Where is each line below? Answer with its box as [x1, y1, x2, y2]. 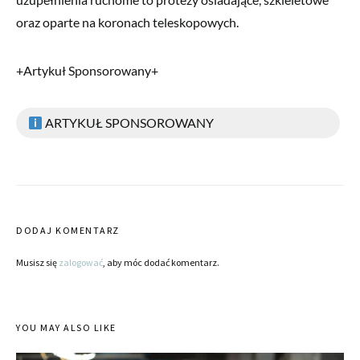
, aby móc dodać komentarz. [103, 256, 219, 268]
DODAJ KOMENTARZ [16, 223, 120, 236]
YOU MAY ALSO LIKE [16, 321, 117, 333]
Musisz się [16, 256, 59, 268]
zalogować [59, 256, 103, 268]
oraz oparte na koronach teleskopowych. [16, 14, 239, 30]
